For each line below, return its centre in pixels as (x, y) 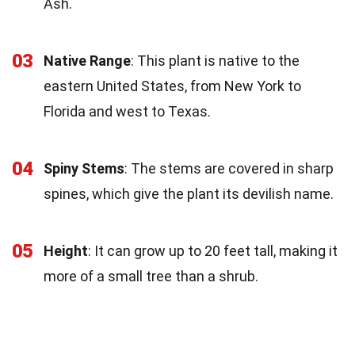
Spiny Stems (84, 168)
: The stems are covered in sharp (229, 168)
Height (66, 250)
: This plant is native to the (215, 60)
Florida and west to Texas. (127, 111)
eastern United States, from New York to (172, 86)
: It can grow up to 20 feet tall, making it (213, 250)
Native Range (87, 60)
